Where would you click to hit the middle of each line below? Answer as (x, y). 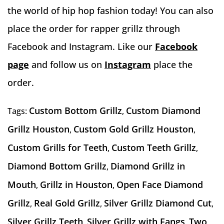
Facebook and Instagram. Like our (81, 47)
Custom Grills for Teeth (57, 148)
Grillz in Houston (76, 185)
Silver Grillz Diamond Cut (158, 203)
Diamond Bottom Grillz (57, 166)
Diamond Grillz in (148, 166)
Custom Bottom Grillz (75, 111)
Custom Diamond (163, 111)
